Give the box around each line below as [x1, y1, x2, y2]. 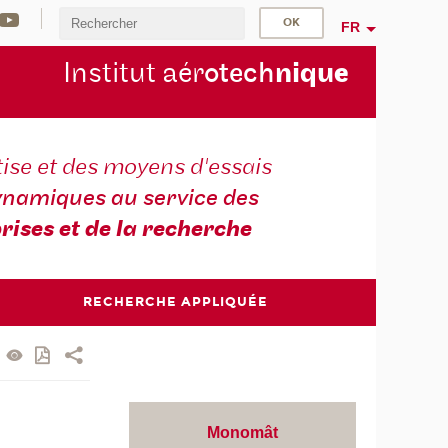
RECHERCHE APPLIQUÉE [83, 293, 269, 310]
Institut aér [62, 56, 204, 92]
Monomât [207, 423, 279, 441]
